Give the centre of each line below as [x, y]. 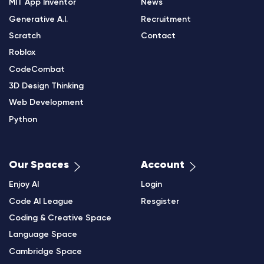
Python [23, 120]
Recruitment [166, 19]
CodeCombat [37, 70]
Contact [158, 36]
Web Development [46, 103]
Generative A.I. [38, 19]
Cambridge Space [45, 252]
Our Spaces [39, 165]
